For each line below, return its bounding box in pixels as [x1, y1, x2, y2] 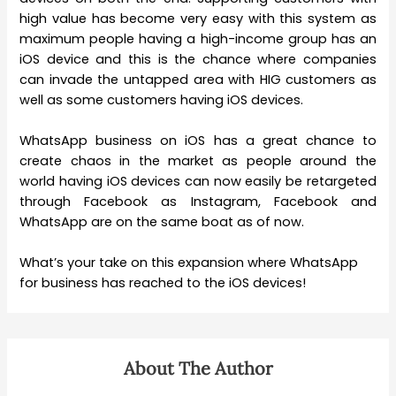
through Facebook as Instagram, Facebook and [19, 193, 377, 211]
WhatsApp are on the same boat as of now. [19, 213, 305, 232]
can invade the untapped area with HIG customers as [19, 70, 377, 88]
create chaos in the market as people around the [19, 152, 377, 171]
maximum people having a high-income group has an [19, 29, 377, 48]
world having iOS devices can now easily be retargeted [19, 172, 377, 191]
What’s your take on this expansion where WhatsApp [19, 254, 359, 272]
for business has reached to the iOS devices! [19, 274, 307, 293]
